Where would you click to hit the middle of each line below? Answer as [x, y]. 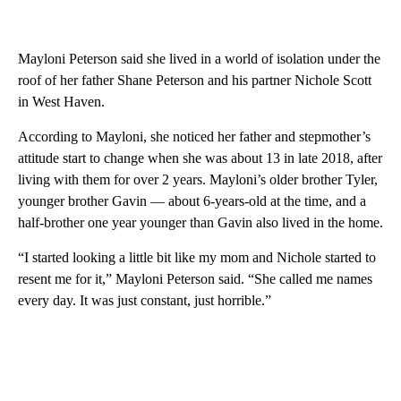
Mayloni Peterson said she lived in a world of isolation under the [199, 59]
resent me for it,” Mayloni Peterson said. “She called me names [195, 279]
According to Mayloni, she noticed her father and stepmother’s [194, 137]
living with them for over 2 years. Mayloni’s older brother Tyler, [198, 180]
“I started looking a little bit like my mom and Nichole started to [197, 258]
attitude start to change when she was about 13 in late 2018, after [200, 158]
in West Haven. [61, 102]
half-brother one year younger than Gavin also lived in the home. [200, 223]
